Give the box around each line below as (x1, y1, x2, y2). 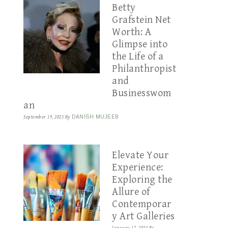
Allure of (112, 186, 150, 198)
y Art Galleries (112, 211, 175, 222)
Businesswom (112, 88, 172, 99)
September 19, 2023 (23, 114, 64, 120)
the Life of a (112, 51, 164, 63)
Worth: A (112, 26, 151, 38)
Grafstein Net (112, 14, 171, 26)
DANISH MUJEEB (72, 114, 119, 120)
